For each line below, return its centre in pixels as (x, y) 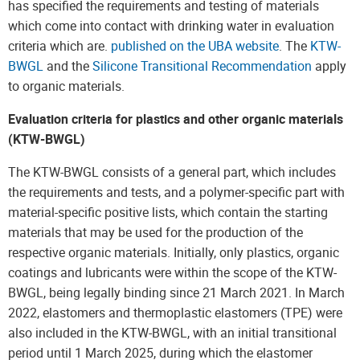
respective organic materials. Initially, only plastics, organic (174, 252)
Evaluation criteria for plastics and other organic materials (176, 119)
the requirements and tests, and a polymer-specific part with (176, 192)
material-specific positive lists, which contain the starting (168, 212)
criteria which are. (59, 46)
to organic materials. (66, 86)
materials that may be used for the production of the (155, 232)
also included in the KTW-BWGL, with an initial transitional (172, 333)
